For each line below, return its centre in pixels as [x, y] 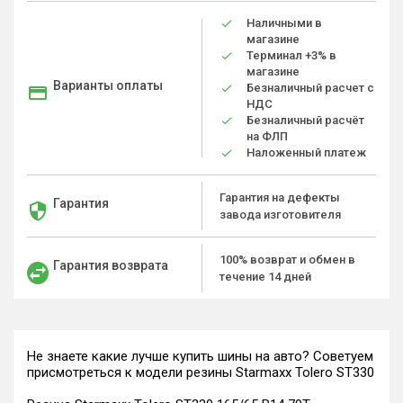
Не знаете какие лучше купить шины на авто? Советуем [200, 356]
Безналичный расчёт [305, 120]
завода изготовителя [280, 215]
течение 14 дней [265, 277]
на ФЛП [267, 136]
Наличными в [284, 23]
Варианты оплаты [108, 85]
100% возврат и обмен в [287, 260]
